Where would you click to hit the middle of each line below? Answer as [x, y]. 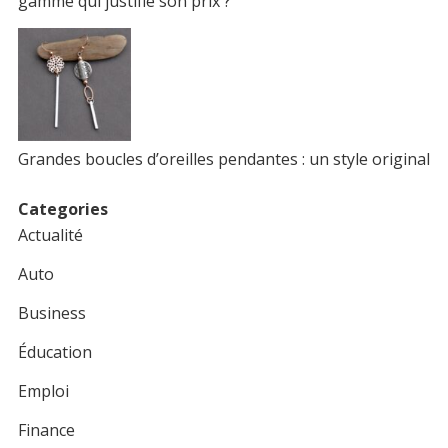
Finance [46, 430]
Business [51, 313]
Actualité [50, 235]
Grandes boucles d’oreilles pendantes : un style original [223, 159]
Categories [62, 209]
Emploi [43, 391]
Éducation [54, 352]
